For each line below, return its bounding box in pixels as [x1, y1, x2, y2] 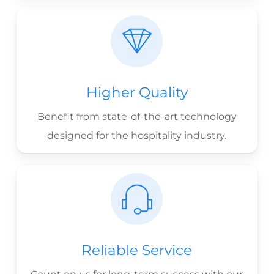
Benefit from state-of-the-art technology [37, 110, 237, 122]
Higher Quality [86, 83, 188, 101]
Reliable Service [81, 242, 193, 259]
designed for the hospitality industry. [47, 129, 227, 141]
